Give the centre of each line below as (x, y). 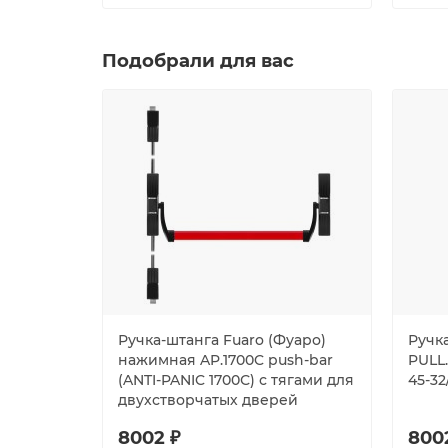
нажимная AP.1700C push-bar (225, 359)
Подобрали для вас (198, 60)
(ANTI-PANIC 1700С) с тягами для (236, 379)
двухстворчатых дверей (208, 399)
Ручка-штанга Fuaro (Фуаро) (222, 339)
